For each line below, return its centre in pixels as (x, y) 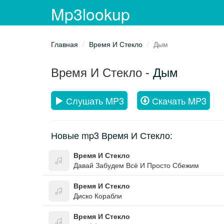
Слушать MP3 (94, 100)
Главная (64, 44)
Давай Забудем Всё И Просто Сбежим (136, 165)
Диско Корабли (98, 195)
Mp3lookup (90, 13)
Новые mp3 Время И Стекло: (112, 135)
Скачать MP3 (178, 100)
